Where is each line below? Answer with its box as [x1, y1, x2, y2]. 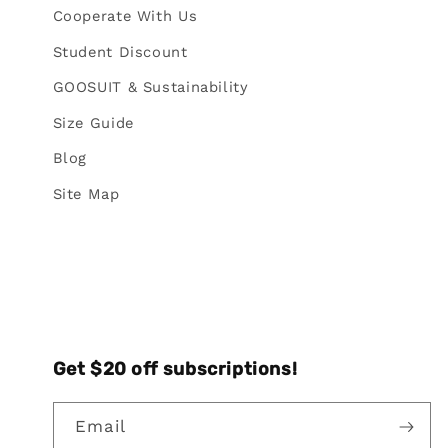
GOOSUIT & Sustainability [52, 78, 249, 97]
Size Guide [52, 113, 134, 132]
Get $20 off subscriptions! [52, 358, 298, 381]
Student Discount [52, 42, 188, 61]
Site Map [52, 184, 120, 203]
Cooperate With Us [52, 7, 198, 26]
